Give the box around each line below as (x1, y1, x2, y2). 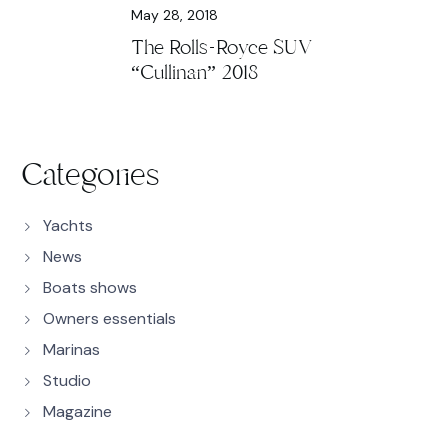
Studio (43, 370, 91, 391)
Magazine (43, 401, 112, 422)
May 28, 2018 (131, 6, 218, 24)
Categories (21, 154, 159, 196)
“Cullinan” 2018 (131, 59, 258, 86)
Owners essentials (43, 308, 176, 329)
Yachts (43, 215, 93, 236)
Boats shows (43, 277, 137, 298)
